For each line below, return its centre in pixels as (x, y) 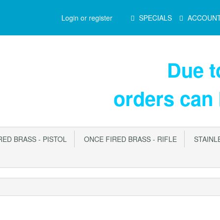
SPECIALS (155, 18)
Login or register (87, 18)
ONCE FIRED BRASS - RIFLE (128, 139)
